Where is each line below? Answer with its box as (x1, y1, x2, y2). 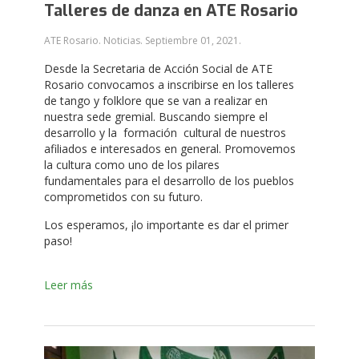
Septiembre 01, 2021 (145, 33, 239, 47)
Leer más (44, 276, 93, 292)
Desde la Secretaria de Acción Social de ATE (44, 60, 272, 76)
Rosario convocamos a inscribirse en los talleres (44, 76, 294, 92)
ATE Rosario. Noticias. (44, 33, 145, 47)
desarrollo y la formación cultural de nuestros (44, 124, 286, 140)
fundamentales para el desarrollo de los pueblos (44, 172, 294, 188)
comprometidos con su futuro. (44, 188, 203, 204)
